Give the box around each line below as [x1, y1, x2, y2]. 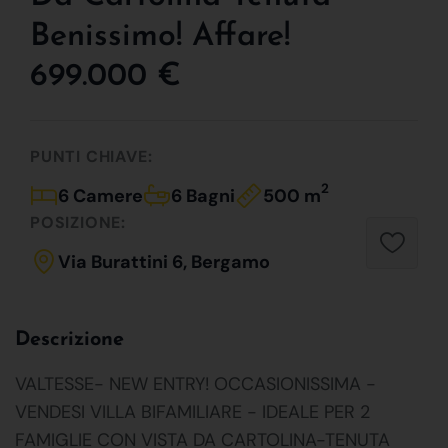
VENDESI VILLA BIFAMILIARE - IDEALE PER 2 [15, 399, 370, 424]
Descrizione [15, 329, 124, 350]
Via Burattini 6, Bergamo [58, 249, 270, 274]
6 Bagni [171, 183, 235, 208]
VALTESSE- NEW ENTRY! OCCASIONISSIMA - [15, 371, 376, 396]
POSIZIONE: [30, 211, 126, 233]
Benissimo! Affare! [30, 20, 290, 53]
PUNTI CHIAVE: [30, 145, 153, 167]
